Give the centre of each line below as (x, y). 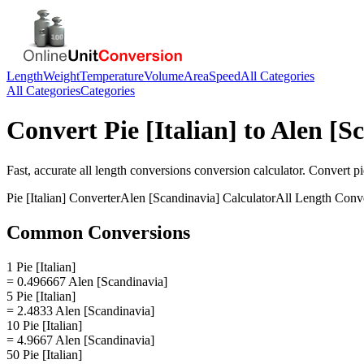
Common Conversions (98, 232)
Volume (164, 76)
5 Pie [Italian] (41, 296)
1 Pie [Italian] (41, 266)
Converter (93, 197)
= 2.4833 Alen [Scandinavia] (80, 310)
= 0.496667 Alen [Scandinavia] (87, 281)
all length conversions (135, 170)
